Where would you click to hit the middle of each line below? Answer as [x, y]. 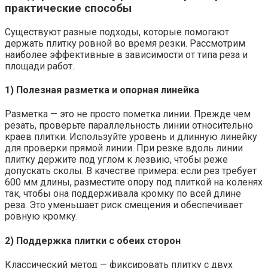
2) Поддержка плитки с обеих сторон [93, 240]
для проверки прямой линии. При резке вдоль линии [124, 148]
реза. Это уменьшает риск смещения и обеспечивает [124, 205]
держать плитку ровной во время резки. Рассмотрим [125, 43]
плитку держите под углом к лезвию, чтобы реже [116, 160]
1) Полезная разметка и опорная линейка [102, 90]
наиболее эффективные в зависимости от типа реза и [126, 54]
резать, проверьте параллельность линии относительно [129, 126]
